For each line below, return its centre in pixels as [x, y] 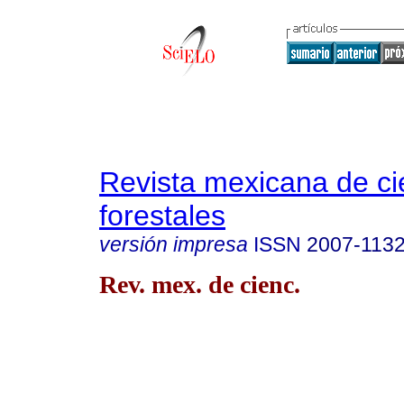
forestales [162, 216]
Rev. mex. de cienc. [200, 284]
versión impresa [174, 244]
